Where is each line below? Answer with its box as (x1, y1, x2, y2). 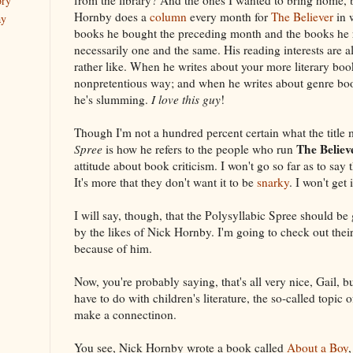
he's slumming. (74, 91, 151, 107)
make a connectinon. (74, 306, 176, 322)
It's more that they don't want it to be (74, 173, 257, 190)
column (150, 8, 187, 24)
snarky (257, 173, 289, 190)
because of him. (74, 240, 152, 256)
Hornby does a (74, 8, 150, 24)
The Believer (271, 8, 333, 24)
